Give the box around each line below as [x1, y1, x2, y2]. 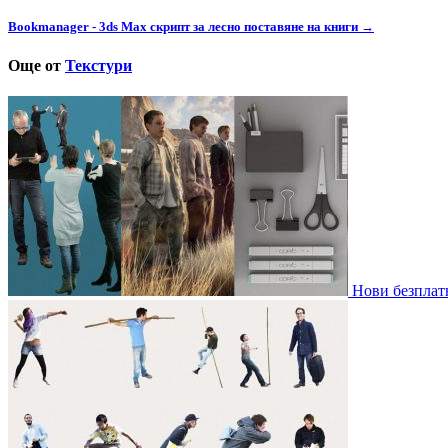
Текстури [65, 56, 132, 74]
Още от [8, 56, 65, 74]
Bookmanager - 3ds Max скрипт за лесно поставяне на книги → [8, 18, 374, 34]
